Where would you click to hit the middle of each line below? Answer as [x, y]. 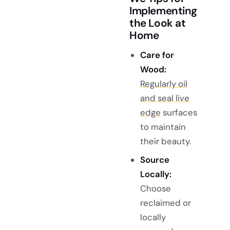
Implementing [164, 10]
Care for [157, 55]
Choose [155, 189]
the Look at [158, 23]
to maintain [163, 127]
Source [155, 160]
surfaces [179, 113]
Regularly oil [164, 84]
